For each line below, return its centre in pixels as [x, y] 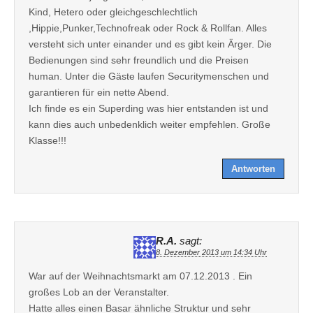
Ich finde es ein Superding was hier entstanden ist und [148, 108]
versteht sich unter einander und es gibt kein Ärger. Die [150, 44]
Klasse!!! [48, 140]
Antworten [253, 168]
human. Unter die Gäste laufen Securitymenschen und [149, 76]
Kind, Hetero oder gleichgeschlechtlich [113, 12]
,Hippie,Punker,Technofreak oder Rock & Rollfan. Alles [148, 28]
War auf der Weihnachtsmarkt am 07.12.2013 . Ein [140, 276]
